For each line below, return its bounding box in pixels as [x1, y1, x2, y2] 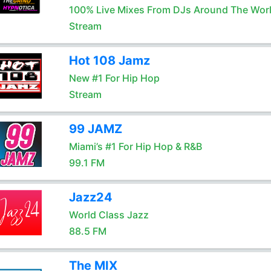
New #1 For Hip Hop [68, 72, 160, 84]
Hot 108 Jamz [68, 53, 150, 68]
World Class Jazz [68, 209, 149, 221]
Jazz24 [68, 190, 113, 204]
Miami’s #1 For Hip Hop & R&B [68, 140, 202, 152]
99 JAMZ [68, 122, 122, 136]
